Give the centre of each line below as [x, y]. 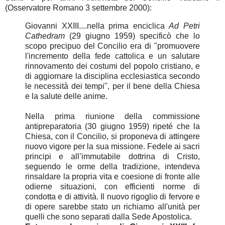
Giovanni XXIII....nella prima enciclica [97, 26]
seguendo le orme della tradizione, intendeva [113, 166]
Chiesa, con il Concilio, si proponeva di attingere [113, 136]
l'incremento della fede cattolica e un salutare [113, 56]
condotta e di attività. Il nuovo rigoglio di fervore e [113, 196]
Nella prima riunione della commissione [113, 116]
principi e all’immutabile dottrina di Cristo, [113, 156]
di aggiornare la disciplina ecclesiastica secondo [113, 76]
